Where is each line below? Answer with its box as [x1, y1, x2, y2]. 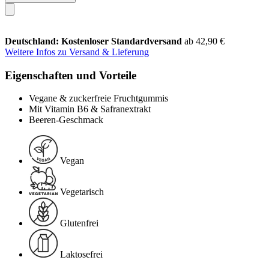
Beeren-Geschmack [29, 115, 103, 125]
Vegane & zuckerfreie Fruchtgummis [29, 93, 168, 104]
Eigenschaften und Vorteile [5, 68, 136, 82]
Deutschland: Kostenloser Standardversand [5, 35, 184, 46]
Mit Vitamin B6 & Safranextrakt [29, 104, 151, 115]
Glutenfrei [60, 218, 98, 229]
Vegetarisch [60, 187, 104, 198]
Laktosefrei [60, 249, 103, 260]
